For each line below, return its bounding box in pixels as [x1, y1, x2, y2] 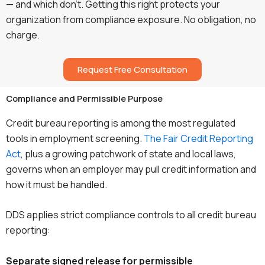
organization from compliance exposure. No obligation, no [6, 13, 256, 27]
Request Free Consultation [77, 63, 188, 76]
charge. [6, 28, 40, 42]
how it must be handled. [6, 177, 107, 191]
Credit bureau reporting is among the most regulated [6, 116, 235, 130]
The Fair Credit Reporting [144, 131, 253, 145]
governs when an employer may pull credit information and [6, 162, 256, 176]
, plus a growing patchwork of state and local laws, [21, 147, 236, 160]
